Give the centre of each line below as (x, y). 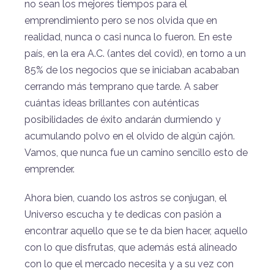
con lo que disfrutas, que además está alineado (131, 247)
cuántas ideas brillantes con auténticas (112, 103)
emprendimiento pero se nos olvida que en (121, 20)
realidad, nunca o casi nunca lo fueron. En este (128, 37)
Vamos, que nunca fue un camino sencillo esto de (136, 152)
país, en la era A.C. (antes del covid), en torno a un (135, 53)
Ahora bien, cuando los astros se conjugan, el (126, 198)
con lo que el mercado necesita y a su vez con (129, 264)
